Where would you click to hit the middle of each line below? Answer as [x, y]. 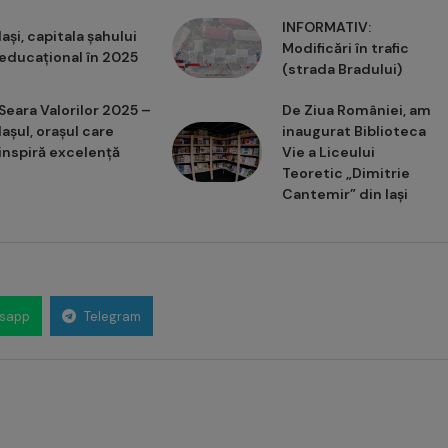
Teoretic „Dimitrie [345, 173]
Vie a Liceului [328, 152]
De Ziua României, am [356, 110]
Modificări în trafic [345, 48]
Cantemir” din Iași [344, 194]
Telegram [112, 317]
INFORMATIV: [326, 27]
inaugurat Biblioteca [353, 131]
